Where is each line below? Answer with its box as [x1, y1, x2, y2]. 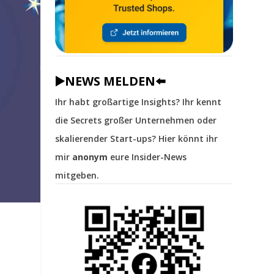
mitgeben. [55, 169, 100, 182]
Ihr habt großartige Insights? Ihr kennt [55, 96, 222, 108]
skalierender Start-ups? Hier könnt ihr [55, 133, 218, 145]
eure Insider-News [108, 151, 187, 163]
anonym [72, 151, 108, 163]
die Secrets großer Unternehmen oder [55, 114, 217, 127]
